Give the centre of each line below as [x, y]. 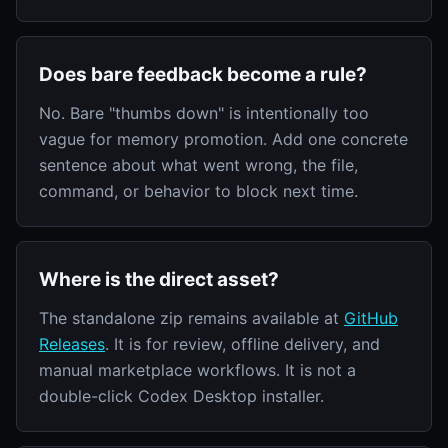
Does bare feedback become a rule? [203, 74]
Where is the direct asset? [159, 279]
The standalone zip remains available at [191, 317]
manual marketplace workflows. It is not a [197, 369]
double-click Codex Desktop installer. [181, 395]
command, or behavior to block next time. [198, 190]
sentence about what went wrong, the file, [198, 164]
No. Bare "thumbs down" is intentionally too [204, 112]
